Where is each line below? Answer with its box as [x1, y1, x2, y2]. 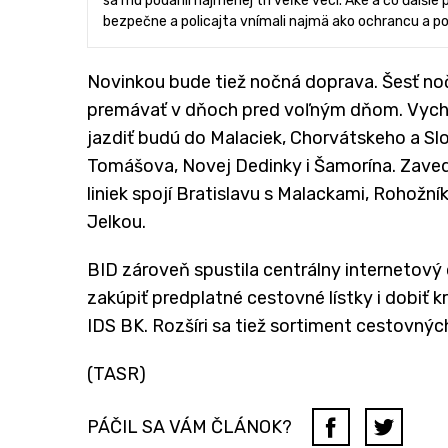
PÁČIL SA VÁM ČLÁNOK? [87, 416, 292, 439]
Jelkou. [87, 211, 146, 234]
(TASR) [87, 363, 146, 386]
